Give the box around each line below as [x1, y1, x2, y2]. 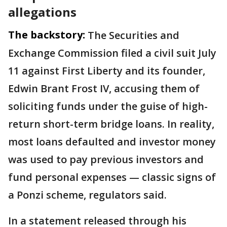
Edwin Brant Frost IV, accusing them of [8, 82, 200, 95]
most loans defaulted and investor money [8, 135, 216, 148]
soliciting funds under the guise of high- [8, 99, 208, 113]
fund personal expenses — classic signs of [8, 170, 216, 184]
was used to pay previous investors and [8, 153, 204, 166]
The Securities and [88, 28, 179, 42]
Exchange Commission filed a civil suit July [8, 46, 216, 60]
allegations [8, 4, 77, 20]
